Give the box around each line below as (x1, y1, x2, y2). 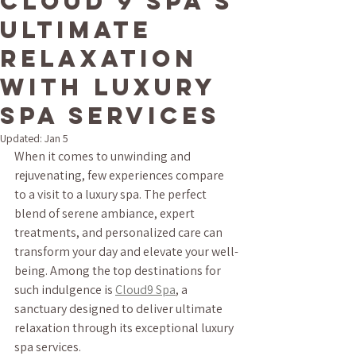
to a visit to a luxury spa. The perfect (14, 186, 209, 203)
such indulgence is (14, 281, 115, 298)
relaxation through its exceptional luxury (14, 319, 236, 336)
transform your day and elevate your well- (14, 243, 238, 260)
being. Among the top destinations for (14, 262, 223, 279)
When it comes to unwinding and (14, 148, 193, 164)
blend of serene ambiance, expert (14, 205, 197, 222)
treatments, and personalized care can (14, 224, 225, 241)
